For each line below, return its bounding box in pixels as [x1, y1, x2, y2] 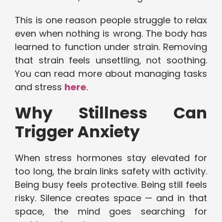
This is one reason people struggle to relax [15, 14, 207, 27]
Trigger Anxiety [15, 120, 140, 143]
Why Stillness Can [15, 102, 207, 124]
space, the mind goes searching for [15, 205, 207, 218]
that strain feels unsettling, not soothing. [15, 54, 207, 67]
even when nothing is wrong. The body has [15, 27, 207, 40]
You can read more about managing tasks [15, 67, 207, 80]
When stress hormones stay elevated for [15, 152, 207, 165]
